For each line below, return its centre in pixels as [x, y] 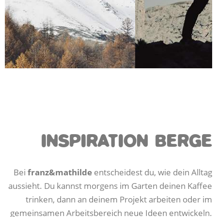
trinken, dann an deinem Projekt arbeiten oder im [119, 199]
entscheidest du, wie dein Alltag [152, 172]
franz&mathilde [60, 172]
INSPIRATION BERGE [127, 142]
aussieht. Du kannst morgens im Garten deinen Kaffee [110, 186]
